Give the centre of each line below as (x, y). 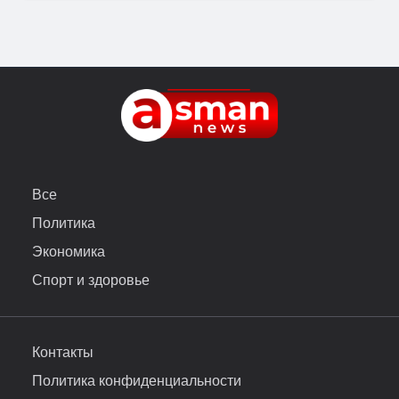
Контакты (63, 352)
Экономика (69, 251)
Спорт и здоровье (91, 280)
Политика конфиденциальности (137, 380)
